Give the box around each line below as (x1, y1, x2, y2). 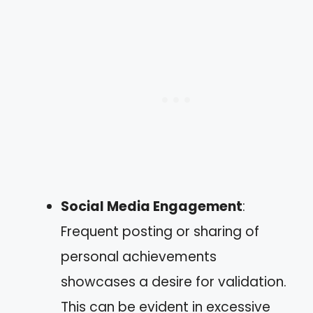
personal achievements (61, 247, 217, 266)
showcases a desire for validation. (61, 272, 286, 291)
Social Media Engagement (61, 196, 242, 216)
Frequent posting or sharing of (61, 221, 259, 241)
